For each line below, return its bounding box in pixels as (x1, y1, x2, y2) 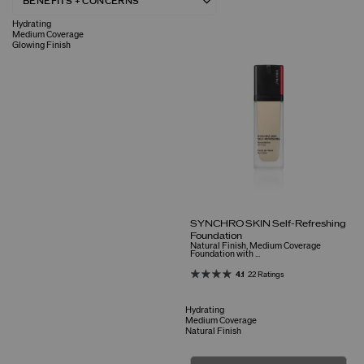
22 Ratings (248, 271, 285, 279)
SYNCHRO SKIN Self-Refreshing (190, 219, 347, 229)
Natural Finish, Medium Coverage (190, 241, 322, 251)
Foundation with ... (190, 249, 261, 259)
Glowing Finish (12, 41, 71, 50)
